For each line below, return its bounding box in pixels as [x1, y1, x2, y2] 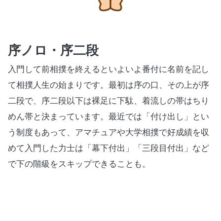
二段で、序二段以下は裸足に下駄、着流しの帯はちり [8, 96, 209, 106]
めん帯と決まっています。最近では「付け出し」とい [8, 112, 209, 122]
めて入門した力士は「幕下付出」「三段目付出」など [8, 144, 209, 153]
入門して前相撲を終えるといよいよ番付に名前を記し [8, 65, 209, 74]
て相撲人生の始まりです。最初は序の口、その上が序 [8, 80, 209, 90]
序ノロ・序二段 [8, 43, 99, 58]
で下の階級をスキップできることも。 [8, 159, 150, 169]
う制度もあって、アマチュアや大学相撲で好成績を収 [8, 128, 209, 138]
